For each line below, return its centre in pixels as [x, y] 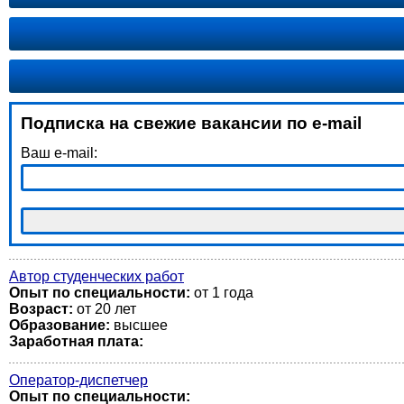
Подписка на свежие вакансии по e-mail [191, 123]
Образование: [60, 325]
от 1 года [222, 293]
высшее [139, 325]
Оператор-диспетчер [78, 380]
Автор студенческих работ [96, 276]
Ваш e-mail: [59, 153]
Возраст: [41, 309]
